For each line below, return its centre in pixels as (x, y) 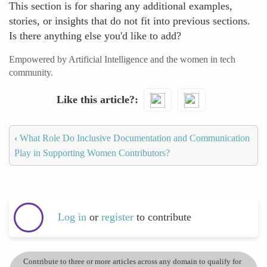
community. (31, 72)
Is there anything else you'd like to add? (95, 36)
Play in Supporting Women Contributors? (92, 153)
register (119, 217)
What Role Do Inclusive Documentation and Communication (133, 138)
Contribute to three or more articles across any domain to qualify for (132, 261)
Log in (72, 217)
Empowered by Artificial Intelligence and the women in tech (122, 59)
